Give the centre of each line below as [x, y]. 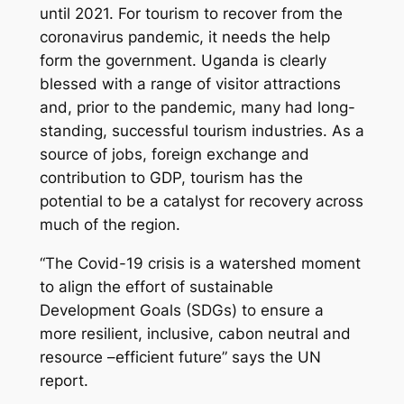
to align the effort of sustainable [156, 286]
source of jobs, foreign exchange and [174, 154]
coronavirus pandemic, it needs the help [184, 37]
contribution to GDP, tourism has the [171, 177]
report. [64, 380]
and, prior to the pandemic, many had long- [197, 107]
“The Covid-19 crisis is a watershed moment [200, 263]
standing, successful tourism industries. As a [202, 130]
